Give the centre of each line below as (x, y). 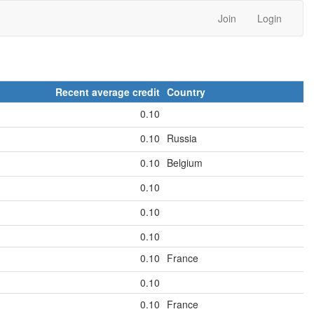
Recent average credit (108, 92)
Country (186, 92)
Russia (182, 138)
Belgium (185, 163)
